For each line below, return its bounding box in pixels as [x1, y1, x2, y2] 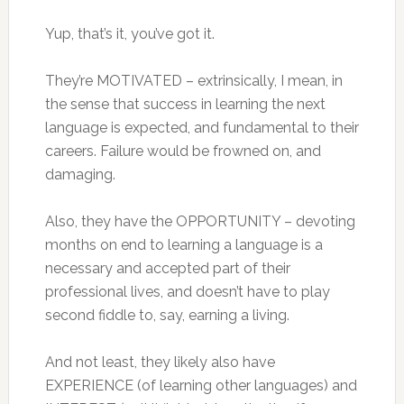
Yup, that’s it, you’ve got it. [44, 25, 215, 42]
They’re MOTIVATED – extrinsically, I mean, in [44, 72, 343, 89]
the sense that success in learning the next [44, 96, 326, 113]
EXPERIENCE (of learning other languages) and [44, 377, 357, 394]
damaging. [44, 166, 115, 183]
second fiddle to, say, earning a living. [44, 307, 289, 324]
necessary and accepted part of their [44, 260, 290, 277]
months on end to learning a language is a [44, 236, 323, 253]
